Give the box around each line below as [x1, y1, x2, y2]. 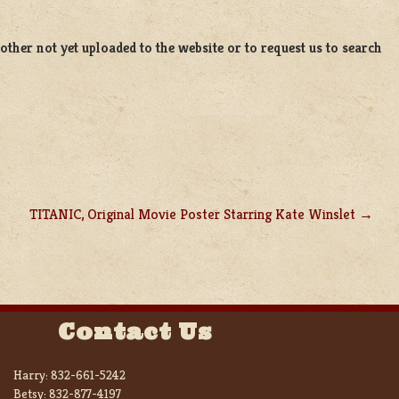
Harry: [13, 366, 51, 383]
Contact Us [58, 317, 212, 346]
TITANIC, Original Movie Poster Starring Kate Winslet [29, 204, 355, 224]
